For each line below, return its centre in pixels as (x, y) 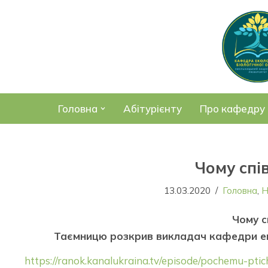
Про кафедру (232, 109)
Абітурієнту (153, 109)
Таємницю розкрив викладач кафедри (155, 236)
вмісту (25, 67)
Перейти (31, 33)
